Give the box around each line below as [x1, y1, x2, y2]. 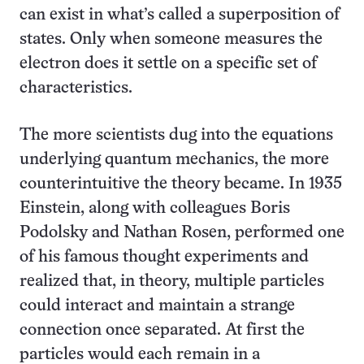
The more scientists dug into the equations [19, 127, 333, 143]
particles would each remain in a [19, 346, 260, 362]
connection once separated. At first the [19, 322, 305, 338]
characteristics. [19, 80, 132, 96]
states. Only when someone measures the [19, 31, 323, 47]
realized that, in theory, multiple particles [19, 273, 324, 289]
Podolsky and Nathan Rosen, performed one [19, 224, 344, 240]
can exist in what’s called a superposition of [19, 6, 340, 23]
